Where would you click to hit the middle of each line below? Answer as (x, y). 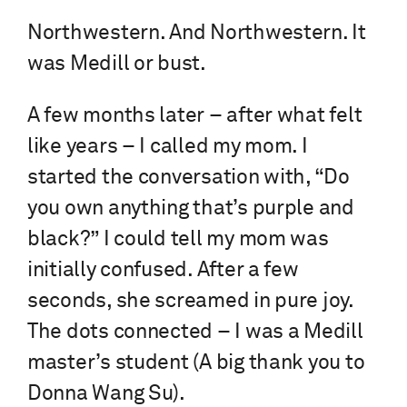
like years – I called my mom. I (168, 147)
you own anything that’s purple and (191, 209)
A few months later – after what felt (195, 116)
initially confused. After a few (163, 271)
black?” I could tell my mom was (178, 240)
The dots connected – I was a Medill (195, 333)
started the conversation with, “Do (189, 178)
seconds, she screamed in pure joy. (190, 302)
